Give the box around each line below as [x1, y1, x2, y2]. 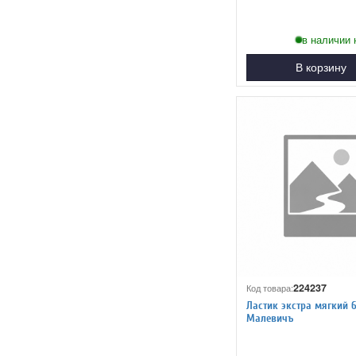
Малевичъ [246, 311, 293, 325]
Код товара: [246, 281, 293, 294]
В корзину [295, 61, 346, 75]
